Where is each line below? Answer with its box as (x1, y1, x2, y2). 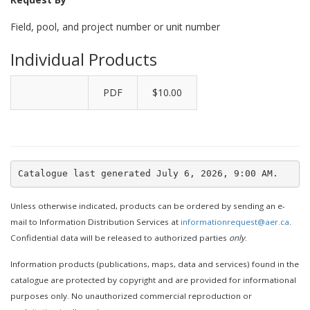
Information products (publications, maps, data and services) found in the (10, 258, 299, 269)
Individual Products (10, 48, 157, 71)
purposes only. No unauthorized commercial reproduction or (10, 290, 252, 301)
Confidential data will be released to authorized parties (10, 232, 229, 243)
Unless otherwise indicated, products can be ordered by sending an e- (10, 200, 285, 211)
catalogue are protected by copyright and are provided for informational (10, 274, 296, 285)
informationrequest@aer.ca (181, 216, 289, 227)
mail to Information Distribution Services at (10, 216, 181, 227)
